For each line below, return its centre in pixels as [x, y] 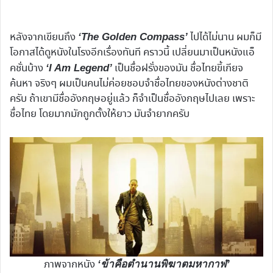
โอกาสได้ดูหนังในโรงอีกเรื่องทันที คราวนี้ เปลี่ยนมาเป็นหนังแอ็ [132, 53]
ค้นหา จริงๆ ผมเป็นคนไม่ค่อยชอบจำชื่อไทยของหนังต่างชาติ [129, 84]
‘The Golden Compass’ [133, 37]
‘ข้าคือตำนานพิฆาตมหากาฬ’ [163, 264]
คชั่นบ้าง [28, 69]
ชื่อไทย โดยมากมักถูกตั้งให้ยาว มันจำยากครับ [100, 115]
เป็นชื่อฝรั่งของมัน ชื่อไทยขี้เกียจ [178, 69]
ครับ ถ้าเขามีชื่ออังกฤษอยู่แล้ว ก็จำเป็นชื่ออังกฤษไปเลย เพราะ [133, 99]
